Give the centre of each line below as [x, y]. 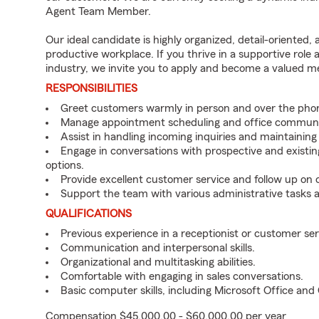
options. [65, 165]
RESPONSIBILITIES [91, 88]
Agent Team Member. [98, 11]
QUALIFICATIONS [89, 214]
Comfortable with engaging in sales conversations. [182, 276]
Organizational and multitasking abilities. [158, 262]
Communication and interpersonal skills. [158, 248]
